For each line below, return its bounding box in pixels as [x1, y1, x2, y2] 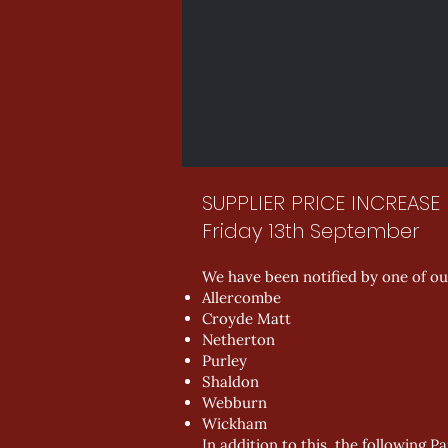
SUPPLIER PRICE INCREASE [202, 189, 440, 217]
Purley [202, 351, 247, 370]
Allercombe [202, 288, 281, 307]
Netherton [202, 330, 275, 349]
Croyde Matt [202, 309, 291, 328]
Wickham [202, 414, 267, 433]
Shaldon [202, 372, 259, 391]
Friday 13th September [202, 217, 420, 245]
